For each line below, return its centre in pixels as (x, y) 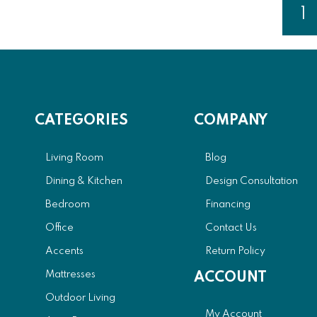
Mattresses (71, 274)
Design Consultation (251, 181)
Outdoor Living (81, 298)
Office (60, 227)
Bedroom (68, 204)
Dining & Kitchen (84, 181)
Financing (227, 204)
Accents (65, 251)
